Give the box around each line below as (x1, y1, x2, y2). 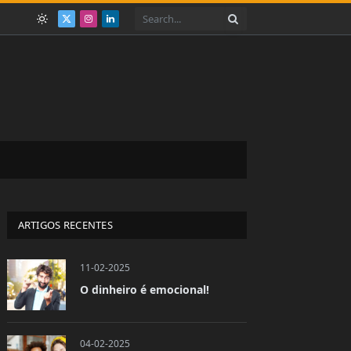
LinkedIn (109, 18, 155, 34)
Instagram (87, 18, 143, 34)
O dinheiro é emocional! (79, 282, 209, 297)
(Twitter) (65, 34, 109, 50)
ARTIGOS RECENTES (17, 218, 113, 232)
